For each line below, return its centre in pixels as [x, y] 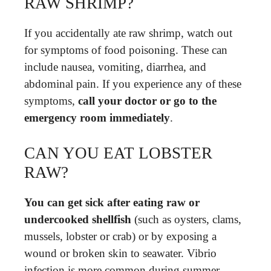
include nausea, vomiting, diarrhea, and [115, 67]
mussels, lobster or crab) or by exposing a [120, 236]
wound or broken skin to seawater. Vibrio [120, 253]
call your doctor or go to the [147, 100]
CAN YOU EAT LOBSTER [118, 153]
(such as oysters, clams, [186, 219]
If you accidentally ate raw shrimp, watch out [128, 33]
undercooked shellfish [78, 219]
